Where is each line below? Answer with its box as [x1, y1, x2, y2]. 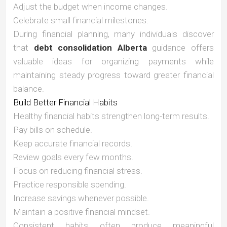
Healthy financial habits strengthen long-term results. [13, 111, 209, 122]
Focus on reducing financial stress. [13, 166, 142, 176]
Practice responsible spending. [13, 179, 126, 190]
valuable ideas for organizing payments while [13, 56, 214, 67]
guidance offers [146, 43, 214, 53]
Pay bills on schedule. [13, 125, 92, 135]
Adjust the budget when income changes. [13, 2, 168, 12]
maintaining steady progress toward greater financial [13, 70, 214, 81]
